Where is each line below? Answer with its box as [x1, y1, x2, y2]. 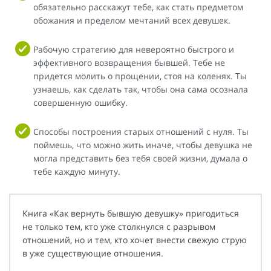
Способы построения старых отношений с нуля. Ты [33, 125, 249, 137]
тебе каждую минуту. [33, 165, 120, 177]
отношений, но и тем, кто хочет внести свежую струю [22, 233, 247, 246]
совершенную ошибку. [33, 96, 128, 108]
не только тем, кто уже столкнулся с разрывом [22, 220, 215, 232]
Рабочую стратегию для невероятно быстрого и [33, 43, 234, 55]
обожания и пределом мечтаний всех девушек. [33, 14, 230, 26]
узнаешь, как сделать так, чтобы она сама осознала [33, 83, 248, 95]
